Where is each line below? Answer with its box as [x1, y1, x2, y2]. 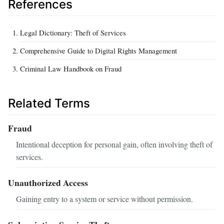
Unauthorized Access [8, 175, 88, 189]
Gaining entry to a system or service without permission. [16, 193, 193, 204]
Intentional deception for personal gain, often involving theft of [16, 138, 212, 149]
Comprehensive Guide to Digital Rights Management [20, 45, 177, 55]
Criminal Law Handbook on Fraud [20, 63, 121, 73]
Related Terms [8, 95, 90, 110]
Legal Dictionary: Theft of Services [20, 27, 126, 37]
